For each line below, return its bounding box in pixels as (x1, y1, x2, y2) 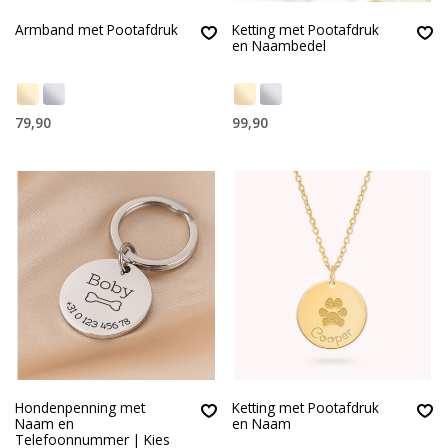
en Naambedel (231, 36, 326, 56)
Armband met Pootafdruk (15, 20, 178, 40)
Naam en (15, 414, 74, 434)
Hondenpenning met (15, 398, 145, 418)
